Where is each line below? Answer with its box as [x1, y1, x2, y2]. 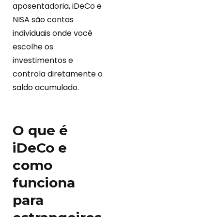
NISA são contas [13, 14, 74, 26]
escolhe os [13, 41, 53, 53]
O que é [13, 122, 68, 139]
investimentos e [13, 55, 73, 66]
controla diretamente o [13, 68, 103, 80]
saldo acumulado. [13, 82, 79, 93]
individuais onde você [13, 28, 93, 39]
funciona [13, 174, 75, 191]
